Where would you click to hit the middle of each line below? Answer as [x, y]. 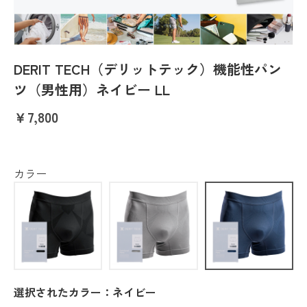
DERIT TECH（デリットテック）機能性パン [148, 69]
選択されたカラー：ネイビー [85, 292]
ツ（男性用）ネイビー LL [92, 89]
